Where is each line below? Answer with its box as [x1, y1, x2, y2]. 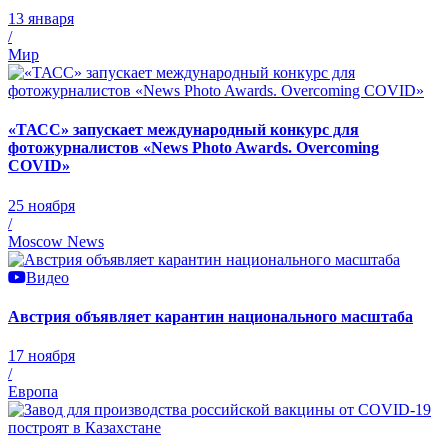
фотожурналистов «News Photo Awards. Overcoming [8, 139, 379, 157]
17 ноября [8, 347, 75, 365]
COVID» [8, 157, 70, 175]
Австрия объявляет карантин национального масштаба [8, 308, 413, 326]
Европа [8, 383, 58, 401]
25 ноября [8, 196, 75, 214]
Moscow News [8, 232, 104, 250]
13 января [8, 10, 74, 28]
